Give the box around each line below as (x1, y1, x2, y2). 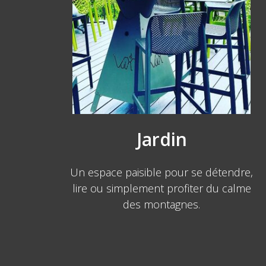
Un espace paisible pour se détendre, (70, 165, 253, 179)
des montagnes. (123, 197, 200, 211)
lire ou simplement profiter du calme (72, 181, 251, 195)
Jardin (136, 127, 187, 151)
